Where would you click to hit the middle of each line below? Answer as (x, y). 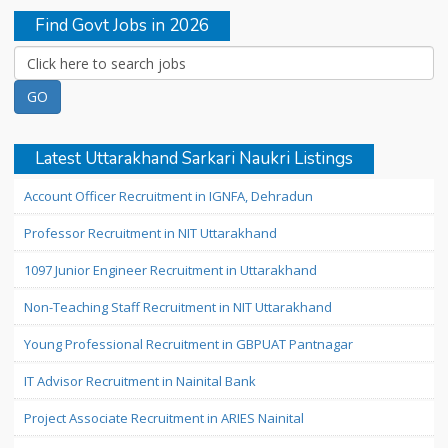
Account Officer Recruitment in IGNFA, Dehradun (168, 196)
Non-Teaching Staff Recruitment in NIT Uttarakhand (178, 307)
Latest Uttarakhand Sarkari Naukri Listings (194, 158)
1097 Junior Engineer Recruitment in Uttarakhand (170, 270)
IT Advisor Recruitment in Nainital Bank (140, 381)
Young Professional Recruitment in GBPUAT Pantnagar (188, 344)
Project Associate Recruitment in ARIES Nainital (164, 418)
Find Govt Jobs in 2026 (122, 25)
